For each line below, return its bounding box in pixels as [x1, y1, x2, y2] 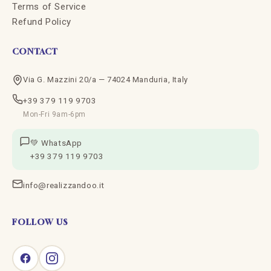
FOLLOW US [12, 217, 68, 227]
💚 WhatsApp [30, 138, 82, 148]
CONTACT [12, 47, 59, 57]
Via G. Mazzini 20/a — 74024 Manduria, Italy [23, 75, 188, 85]
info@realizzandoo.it [23, 180, 105, 191]
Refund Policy [12, 16, 71, 28]
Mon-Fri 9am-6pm [23, 110, 86, 119]
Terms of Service [12, 1, 87, 13]
